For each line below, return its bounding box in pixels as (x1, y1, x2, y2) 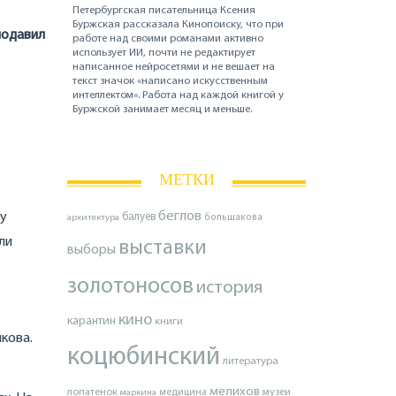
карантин (67, 316, 116, 328)
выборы (67, 243, 116, 258)
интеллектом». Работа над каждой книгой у (72, 90, 285, 102)
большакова (204, 213, 263, 224)
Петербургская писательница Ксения (72, 5, 256, 17)
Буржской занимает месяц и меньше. (72, 104, 253, 116)
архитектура (67, 213, 119, 224)
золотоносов (67, 276, 194, 299)
